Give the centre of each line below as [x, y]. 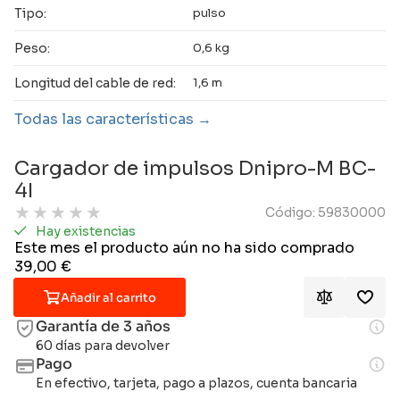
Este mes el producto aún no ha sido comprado [184, 248]
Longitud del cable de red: [95, 83]
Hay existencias [86, 231]
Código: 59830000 [325, 212]
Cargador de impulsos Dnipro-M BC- [196, 168]
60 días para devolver [103, 346]
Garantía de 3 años [104, 326]
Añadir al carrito [108, 297]
